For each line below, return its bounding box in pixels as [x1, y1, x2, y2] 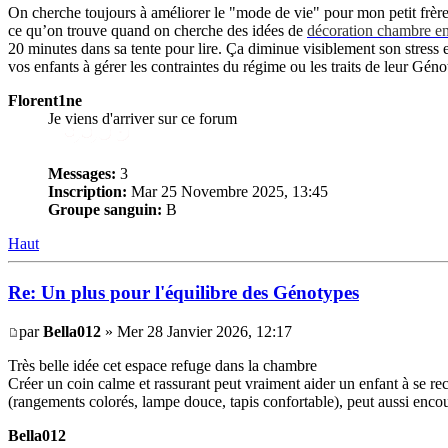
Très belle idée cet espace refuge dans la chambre [8, 356, 317, 374]
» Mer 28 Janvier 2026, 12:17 [101, 322, 292, 340]
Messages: [48, 165, 116, 183]
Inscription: [48, 183, 127, 201]
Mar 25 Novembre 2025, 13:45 [127, 183, 328, 201]
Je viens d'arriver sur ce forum [48, 110, 237, 128]
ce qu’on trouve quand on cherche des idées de [8, 22, 307, 40]
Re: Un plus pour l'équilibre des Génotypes [8, 281, 359, 303]
